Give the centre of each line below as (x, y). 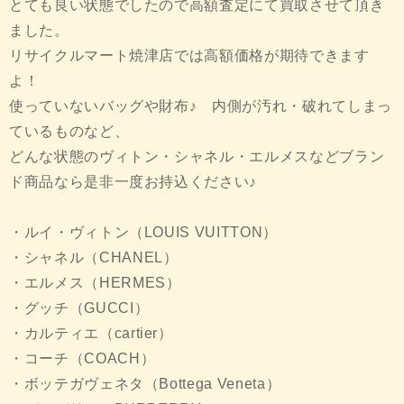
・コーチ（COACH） (83, 359)
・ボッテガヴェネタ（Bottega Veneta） (145, 384)
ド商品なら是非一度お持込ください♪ (133, 182)
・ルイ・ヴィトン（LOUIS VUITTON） (143, 233)
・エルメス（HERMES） (95, 283)
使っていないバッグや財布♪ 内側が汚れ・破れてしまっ (201, 106)
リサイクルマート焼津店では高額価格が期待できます (189, 56)
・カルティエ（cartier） (91, 334)
